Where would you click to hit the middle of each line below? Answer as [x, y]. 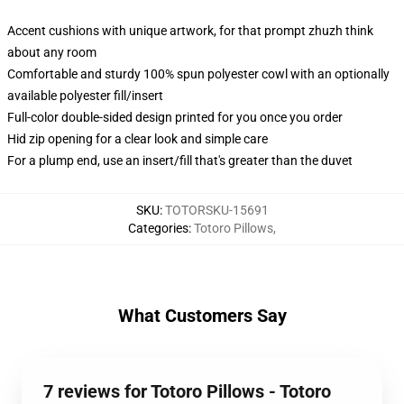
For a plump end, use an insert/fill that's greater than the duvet [180, 161]
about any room [52, 52]
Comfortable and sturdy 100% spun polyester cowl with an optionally [198, 74]
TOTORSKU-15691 [216, 210]
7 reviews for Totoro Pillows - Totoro [187, 391]
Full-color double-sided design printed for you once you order [175, 117]
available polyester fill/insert [85, 96]
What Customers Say [202, 316]
